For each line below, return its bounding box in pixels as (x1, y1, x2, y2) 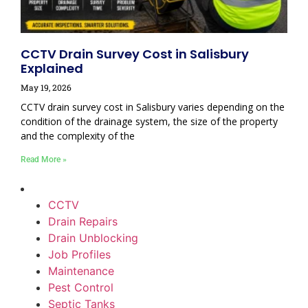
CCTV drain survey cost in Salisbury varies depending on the (21, 100, 285, 114)
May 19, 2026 (21, 82, 71, 93)
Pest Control (48, 280, 113, 295)
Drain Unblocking (48, 231, 138, 245)
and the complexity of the (21, 129, 135, 143)
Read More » (21, 155, 67, 165)
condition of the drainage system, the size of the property (21, 115, 278, 129)
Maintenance (48, 264, 114, 278)
